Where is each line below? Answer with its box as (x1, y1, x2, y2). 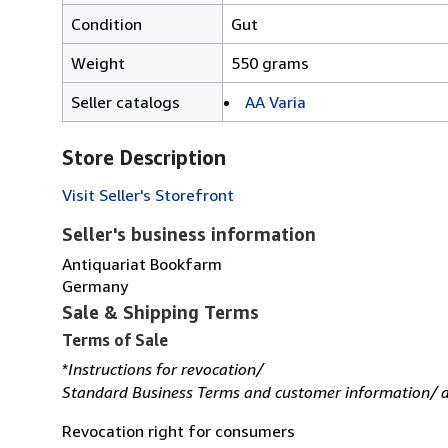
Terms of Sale (62, 329, 168, 350)
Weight (71, 52, 125, 73)
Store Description (62, 145, 226, 169)
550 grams (231, 52, 309, 73)
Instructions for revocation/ (68, 358, 263, 379)
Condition (71, 13, 142, 34)
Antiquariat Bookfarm (62, 253, 222, 274)
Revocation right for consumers (62, 420, 295, 441)
